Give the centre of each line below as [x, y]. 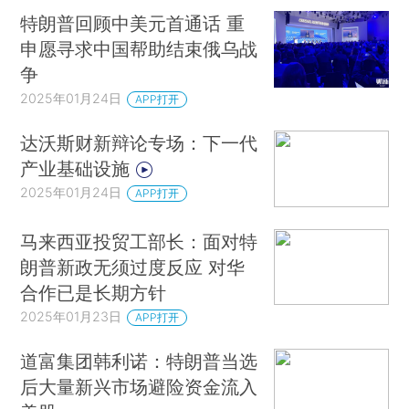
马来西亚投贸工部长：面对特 [139, 241]
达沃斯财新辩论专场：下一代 [139, 143]
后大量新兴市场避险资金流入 [139, 386]
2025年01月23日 [71, 316]
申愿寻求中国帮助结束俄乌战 [139, 49]
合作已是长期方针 [94, 292]
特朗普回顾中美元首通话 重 [133, 24]
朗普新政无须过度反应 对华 [133, 267]
